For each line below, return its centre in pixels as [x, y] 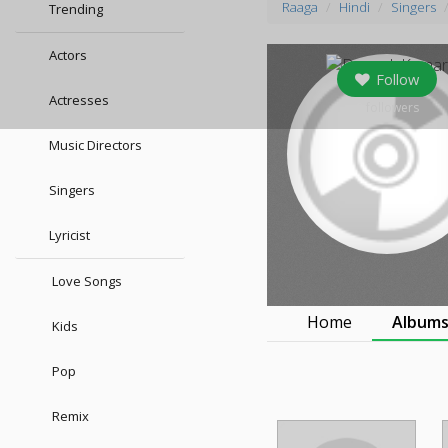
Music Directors [95, 145]
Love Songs [85, 281]
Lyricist [69, 235]
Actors [68, 55]
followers [392, 107]
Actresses [79, 100]
